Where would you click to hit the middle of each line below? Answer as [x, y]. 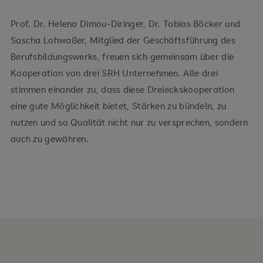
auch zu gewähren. [50, 139]
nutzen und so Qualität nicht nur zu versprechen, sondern [129, 122]
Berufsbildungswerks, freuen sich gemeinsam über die [122, 57]
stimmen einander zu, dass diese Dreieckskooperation [122, 90]
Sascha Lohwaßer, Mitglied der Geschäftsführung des [123, 40]
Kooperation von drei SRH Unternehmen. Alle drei [114, 73]
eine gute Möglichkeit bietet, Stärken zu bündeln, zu [118, 106]
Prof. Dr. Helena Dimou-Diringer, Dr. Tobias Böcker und [125, 24]
